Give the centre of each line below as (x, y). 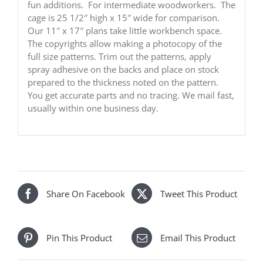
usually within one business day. (93, 108)
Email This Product (198, 237)
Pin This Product (79, 237)
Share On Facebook (86, 193)
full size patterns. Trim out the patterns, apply (119, 56)
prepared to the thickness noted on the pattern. (123, 82)
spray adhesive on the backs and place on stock (123, 69)
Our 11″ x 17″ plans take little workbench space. (124, 30)
